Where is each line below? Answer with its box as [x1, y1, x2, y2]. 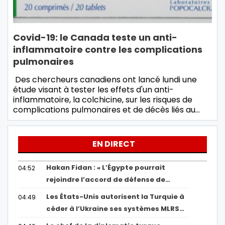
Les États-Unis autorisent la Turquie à [46, 192, 185, 202]
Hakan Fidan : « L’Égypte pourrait [46, 163, 166, 173]
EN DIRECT [92, 138, 135, 150]
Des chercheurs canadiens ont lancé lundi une [13, 74, 197, 86]
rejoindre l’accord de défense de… [46, 175, 171, 185]
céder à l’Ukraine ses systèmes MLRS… [46, 204, 185, 214]
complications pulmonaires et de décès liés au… [13, 104, 200, 116]
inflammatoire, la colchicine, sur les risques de [13, 94, 192, 106]
